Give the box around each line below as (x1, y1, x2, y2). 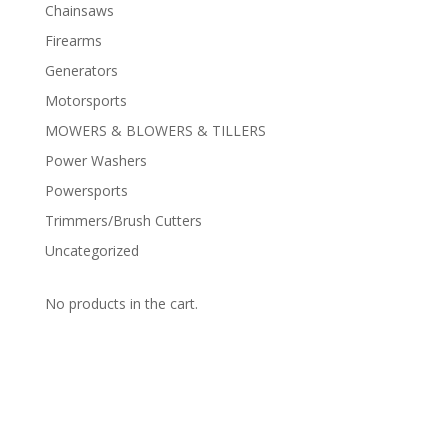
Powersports (44, 180, 128, 200)
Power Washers (44, 150, 147, 170)
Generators (44, 60, 118, 80)
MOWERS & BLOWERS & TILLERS (44, 120, 266, 140)
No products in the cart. (44, 293, 198, 313)
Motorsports (44, 90, 127, 110)
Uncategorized (44, 240, 139, 260)
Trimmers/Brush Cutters (44, 210, 202, 230)
